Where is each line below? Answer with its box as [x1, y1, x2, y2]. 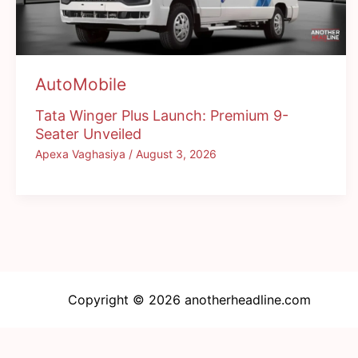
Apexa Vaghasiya [35, 146, 129, 161]
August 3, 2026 [136, 146, 217, 161]
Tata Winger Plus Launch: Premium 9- [35, 107, 288, 125]
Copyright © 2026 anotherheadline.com [68, 291, 311, 308]
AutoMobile [35, 74, 126, 95]
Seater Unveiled [35, 125, 141, 143]
